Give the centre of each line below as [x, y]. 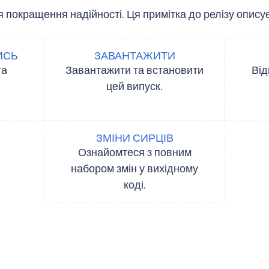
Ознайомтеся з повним [134, 152]
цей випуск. [134, 86]
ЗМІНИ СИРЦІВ [134, 138]
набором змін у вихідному [134, 168]
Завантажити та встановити [134, 70]
